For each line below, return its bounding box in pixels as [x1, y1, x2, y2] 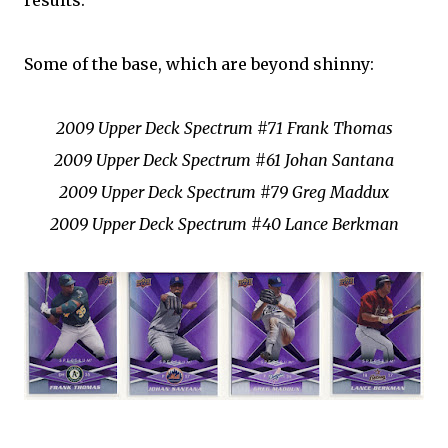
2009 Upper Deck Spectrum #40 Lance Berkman [49, 214, 399, 234]
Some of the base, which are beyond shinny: [24, 54, 374, 74]
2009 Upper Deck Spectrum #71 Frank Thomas [55, 118, 393, 138]
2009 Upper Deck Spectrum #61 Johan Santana [54, 150, 394, 170]
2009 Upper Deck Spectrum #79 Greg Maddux [59, 182, 389, 202]
